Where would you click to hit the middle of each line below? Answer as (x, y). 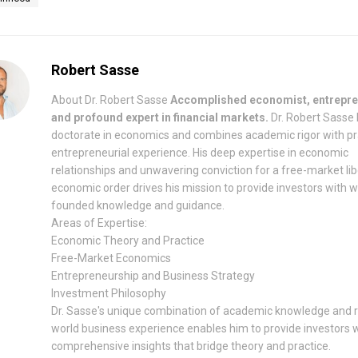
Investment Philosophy (109, 293)
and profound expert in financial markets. (160, 117)
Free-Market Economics (111, 258)
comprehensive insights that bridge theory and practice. (191, 346)
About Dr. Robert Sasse (111, 99)
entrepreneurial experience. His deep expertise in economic (200, 152)
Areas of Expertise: (99, 223)
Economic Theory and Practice (128, 240)
